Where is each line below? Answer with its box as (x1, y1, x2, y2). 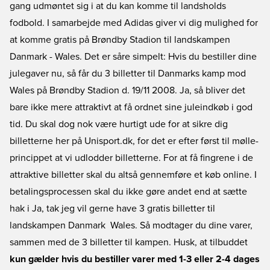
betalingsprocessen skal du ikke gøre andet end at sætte (10, 187, 247, 196)
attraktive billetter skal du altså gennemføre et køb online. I (10, 170, 257, 180)
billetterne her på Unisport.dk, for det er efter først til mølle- (10, 136, 259, 146)
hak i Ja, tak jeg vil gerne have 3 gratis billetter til (10, 204, 215, 213)
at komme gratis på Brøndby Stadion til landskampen (10, 35, 230, 45)
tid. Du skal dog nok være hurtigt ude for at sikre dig (10, 119, 228, 129)
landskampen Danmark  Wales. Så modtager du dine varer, (10, 221, 253, 230)
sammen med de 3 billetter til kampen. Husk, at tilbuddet (10, 237, 248, 247)
